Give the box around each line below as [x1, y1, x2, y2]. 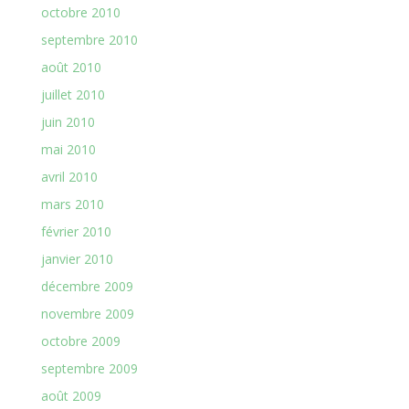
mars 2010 [40, 195, 104, 213]
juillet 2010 [40, 86, 105, 103]
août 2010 [40, 58, 101, 76]
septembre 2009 [40, 360, 138, 377]
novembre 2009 [40, 305, 134, 322]
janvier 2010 [40, 250, 113, 267]
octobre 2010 [40, 4, 121, 21]
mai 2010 [40, 141, 96, 158]
